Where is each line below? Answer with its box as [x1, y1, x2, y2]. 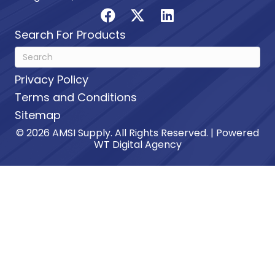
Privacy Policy [15, 72, 88, 88]
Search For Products [15, 27, 126, 43]
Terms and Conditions [15, 90, 137, 106]
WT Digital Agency [93, 137, 182, 152]
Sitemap [15, 107, 61, 123]
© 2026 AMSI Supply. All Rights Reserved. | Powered [16, 126, 259, 141]
